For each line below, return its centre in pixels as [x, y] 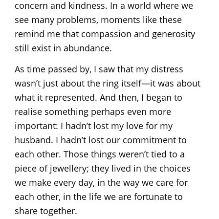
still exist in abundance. [63, 48]
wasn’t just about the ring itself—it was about [108, 83]
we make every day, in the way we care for [101, 182]
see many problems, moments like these [98, 19]
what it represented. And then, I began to [99, 97]
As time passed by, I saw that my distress [99, 69]
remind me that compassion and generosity [105, 33]
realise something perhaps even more [93, 111]
